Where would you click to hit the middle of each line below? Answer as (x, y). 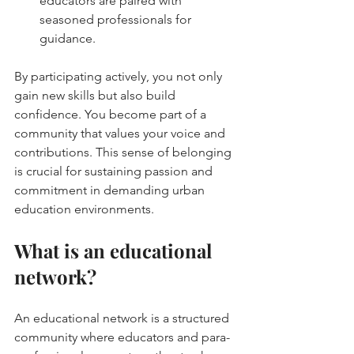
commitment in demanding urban (111, 190)
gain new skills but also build (96, 96)
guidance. (68, 39)
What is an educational (115, 251)
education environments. (84, 209)
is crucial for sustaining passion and (115, 171)
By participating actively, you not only (120, 77)
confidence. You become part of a (112, 115)
